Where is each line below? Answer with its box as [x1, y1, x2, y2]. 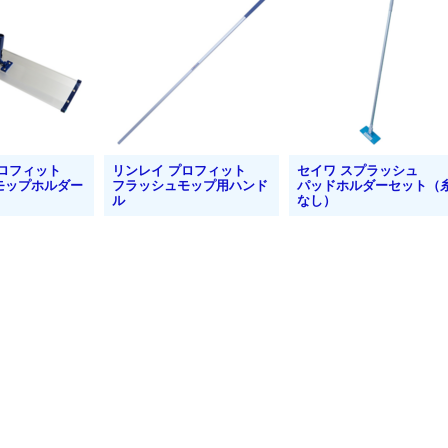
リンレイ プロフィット [112, 162, 246, 178]
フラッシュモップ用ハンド [112, 177, 268, 193]
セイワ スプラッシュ [297, 162, 418, 178]
